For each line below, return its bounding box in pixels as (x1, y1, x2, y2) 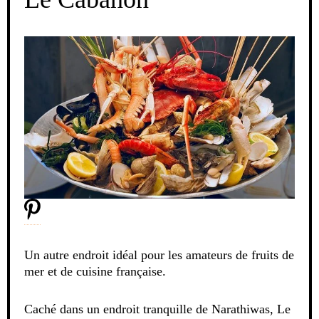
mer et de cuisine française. (24, 264, 166, 279)
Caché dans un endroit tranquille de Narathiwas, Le (24, 302, 291, 317)
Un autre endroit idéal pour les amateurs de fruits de (24, 248, 294, 263)
